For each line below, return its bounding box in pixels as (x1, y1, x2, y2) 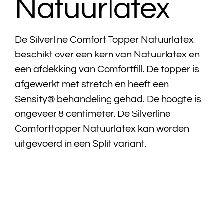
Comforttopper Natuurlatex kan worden (14, 123, 189, 134)
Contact (12, 184, 41, 192)
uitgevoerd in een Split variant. (14, 138, 147, 149)
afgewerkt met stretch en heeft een (14, 79, 169, 89)
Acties (12, 73, 34, 81)
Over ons (12, 101, 44, 109)
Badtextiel (12, 45, 48, 54)
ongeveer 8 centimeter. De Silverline (14, 109, 170, 119)
